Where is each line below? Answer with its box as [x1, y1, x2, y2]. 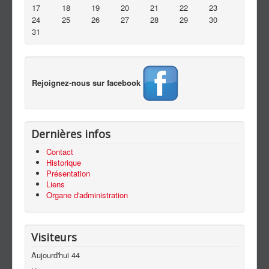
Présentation [46, 167, 90, 179]
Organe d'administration [46, 189, 128, 201]
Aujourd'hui [31, 249, 71, 261]
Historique [46, 156, 81, 168]
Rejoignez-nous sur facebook [32, 76, 141, 88]
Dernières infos [31, 126, 110, 141]
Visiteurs [31, 229, 77, 244]
